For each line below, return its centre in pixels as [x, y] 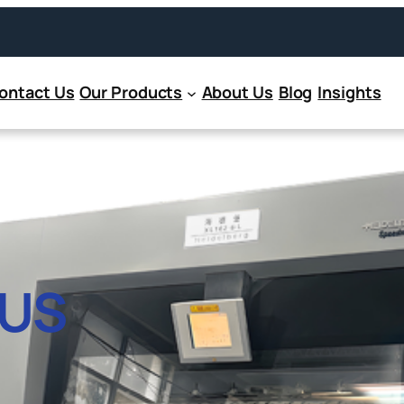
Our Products [131, 92]
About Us [237, 92]
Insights [349, 92]
